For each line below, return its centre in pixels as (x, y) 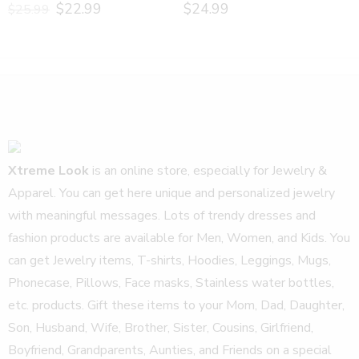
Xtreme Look (48, 170)
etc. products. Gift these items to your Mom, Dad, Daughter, (176, 305)
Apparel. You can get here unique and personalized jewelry (171, 193)
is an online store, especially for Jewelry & (208, 170)
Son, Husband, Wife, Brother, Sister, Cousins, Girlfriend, (161, 327)
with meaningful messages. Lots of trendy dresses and (162, 215)
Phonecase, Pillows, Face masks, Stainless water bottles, (171, 282)
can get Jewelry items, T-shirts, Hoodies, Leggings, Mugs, (169, 260)
